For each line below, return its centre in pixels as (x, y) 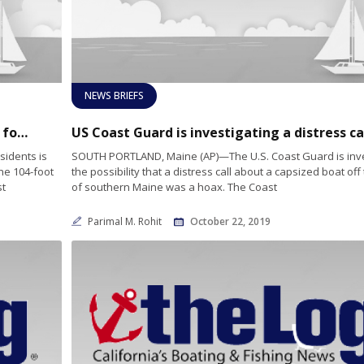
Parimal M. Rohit (126, 222)
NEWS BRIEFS (114, 96)
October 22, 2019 (230, 222)
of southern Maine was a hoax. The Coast (174, 187)
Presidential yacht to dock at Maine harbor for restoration (22, 133)
